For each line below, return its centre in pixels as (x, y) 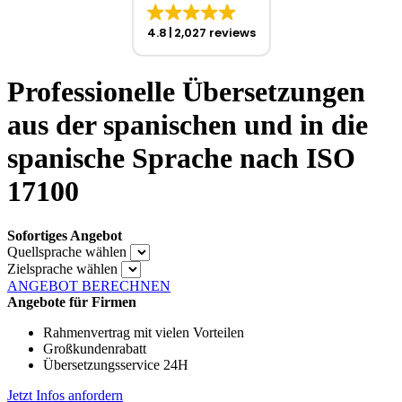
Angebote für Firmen (72, 301)
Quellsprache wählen (67, 251)
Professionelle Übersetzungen (186, 92)
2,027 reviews (214, 33)
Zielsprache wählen (62, 268)
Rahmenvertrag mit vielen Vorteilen (144, 332)
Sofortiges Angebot (65, 235)
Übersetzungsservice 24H (116, 364)
